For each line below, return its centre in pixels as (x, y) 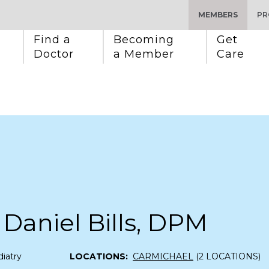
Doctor (54, 54)
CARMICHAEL (163, 256)
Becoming (146, 40)
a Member (144, 54)
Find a (54, 40)
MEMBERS (218, 15)
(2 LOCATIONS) (227, 256)
